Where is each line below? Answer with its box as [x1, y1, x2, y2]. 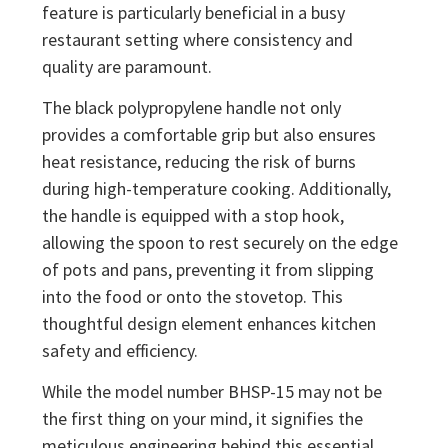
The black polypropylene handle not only [42, 95, 342, 119]
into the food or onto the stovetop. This [42, 284, 344, 308]
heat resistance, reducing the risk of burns [42, 149, 357, 173]
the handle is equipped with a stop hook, [42, 203, 345, 227]
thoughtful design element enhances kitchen [42, 311, 377, 335]
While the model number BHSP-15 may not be [42, 380, 383, 404]
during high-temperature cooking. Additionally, [42, 176, 392, 200]
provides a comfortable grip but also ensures [42, 122, 377, 146]
